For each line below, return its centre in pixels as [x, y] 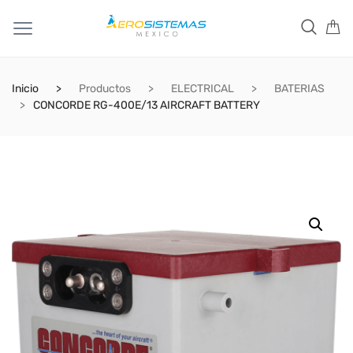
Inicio [25, 89]
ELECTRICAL [203, 89]
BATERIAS [299, 89]
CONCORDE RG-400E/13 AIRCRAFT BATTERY [147, 105]
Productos [105, 89]
